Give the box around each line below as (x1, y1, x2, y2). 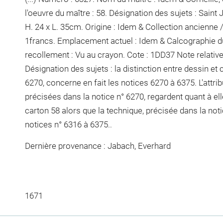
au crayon (86, 49, 123, 60)
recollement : (24, 49, 75, 60)
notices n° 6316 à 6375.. (24, 119, 112, 129)
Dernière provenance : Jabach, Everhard (24, 141, 171, 151)
